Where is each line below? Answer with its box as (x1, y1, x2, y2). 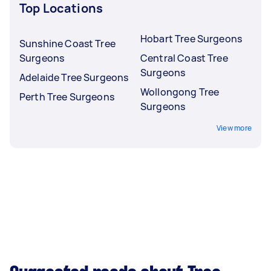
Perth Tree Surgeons (19, 90, 114, 103)
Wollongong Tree (140, 85, 220, 99)
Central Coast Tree (140, 51, 228, 65)
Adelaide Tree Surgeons (19, 70, 129, 84)
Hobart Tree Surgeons (140, 31, 242, 45)
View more (216, 122, 252, 133)
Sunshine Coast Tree (19, 36, 116, 50)
